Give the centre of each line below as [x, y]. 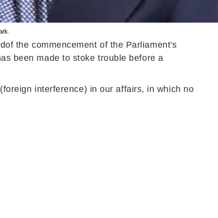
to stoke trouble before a [111, 58]
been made [36, 58]
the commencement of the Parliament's [95, 45]
